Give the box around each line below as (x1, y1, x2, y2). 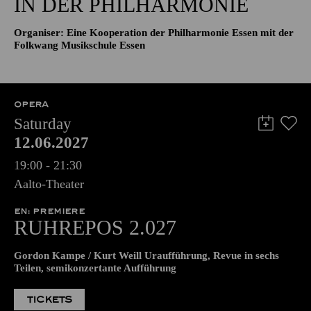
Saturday (14, 115, 72, 133)
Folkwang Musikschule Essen (14, 40, 145, 51)
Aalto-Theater (14, 177, 84, 191)
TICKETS (26, 294, 73, 305)
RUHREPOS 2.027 (14, 216, 176, 239)
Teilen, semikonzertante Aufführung (14, 262, 176, 274)
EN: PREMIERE (14, 206, 85, 216)
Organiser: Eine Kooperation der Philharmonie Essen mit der (14, 27, 294, 38)
